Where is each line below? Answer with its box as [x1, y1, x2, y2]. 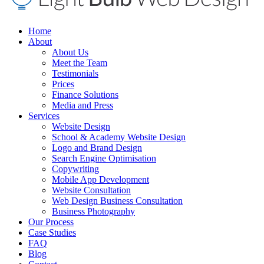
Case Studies [28, 227, 76, 237]
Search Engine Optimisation [52, 153, 156, 163]
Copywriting [52, 163, 99, 174]
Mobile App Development [52, 174, 149, 184]
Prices [52, 78, 74, 89]
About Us [52, 47, 88, 57]
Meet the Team [52, 57, 107, 68]
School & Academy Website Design [52, 131, 186, 142]
